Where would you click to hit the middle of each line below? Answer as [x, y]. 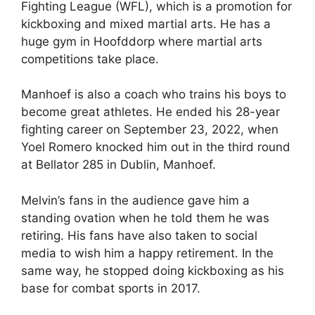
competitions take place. [90, 59]
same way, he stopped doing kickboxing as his [153, 270]
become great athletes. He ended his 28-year [150, 112]
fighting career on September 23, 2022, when [150, 129]
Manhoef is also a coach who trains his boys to [154, 94]
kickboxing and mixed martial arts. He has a [146, 24]
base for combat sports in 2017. [111, 288]
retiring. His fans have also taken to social [139, 235]
